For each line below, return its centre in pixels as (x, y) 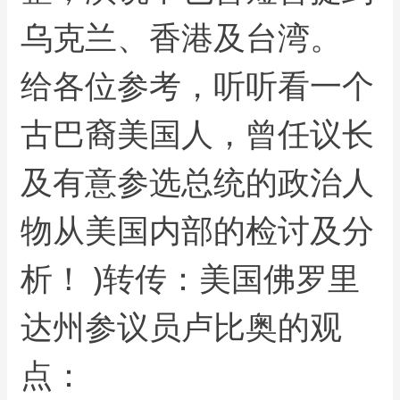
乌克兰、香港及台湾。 (182, 37)
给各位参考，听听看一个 (198, 85)
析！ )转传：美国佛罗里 (191, 278)
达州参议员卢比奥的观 (182, 326)
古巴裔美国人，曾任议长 (198, 133)
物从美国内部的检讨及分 (198, 229)
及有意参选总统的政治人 (198, 181)
